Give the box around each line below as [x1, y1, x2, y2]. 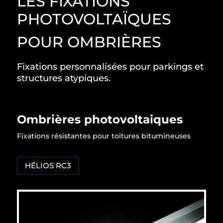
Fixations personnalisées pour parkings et [16, 61, 204, 72]
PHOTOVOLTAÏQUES [16, 9, 171, 28]
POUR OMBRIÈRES [16, 32, 161, 51]
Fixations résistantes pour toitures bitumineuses [16, 131, 191, 140]
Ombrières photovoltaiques [16, 112, 183, 126]
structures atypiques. [16, 72, 111, 84]
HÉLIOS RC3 [24, 161, 71, 171]
